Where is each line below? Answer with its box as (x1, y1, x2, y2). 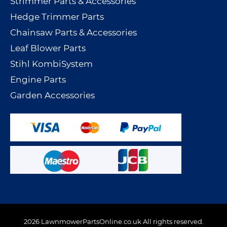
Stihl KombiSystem (10, 60, 93, 68)
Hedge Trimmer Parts (10, 13, 104, 21)
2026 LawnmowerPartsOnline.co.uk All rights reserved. (23, 219, 204, 225)
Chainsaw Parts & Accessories (10, 28, 137, 37)
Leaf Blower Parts (10, 44, 86, 53)
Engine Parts (10, 75, 66, 84)
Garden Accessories (10, 91, 95, 100)
